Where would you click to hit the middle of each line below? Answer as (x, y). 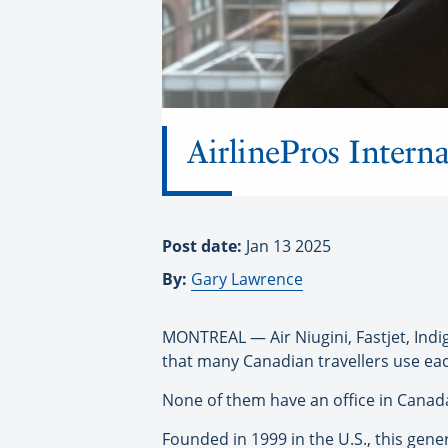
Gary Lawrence (247, 279)
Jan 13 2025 (288, 246)
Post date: (204, 246)
